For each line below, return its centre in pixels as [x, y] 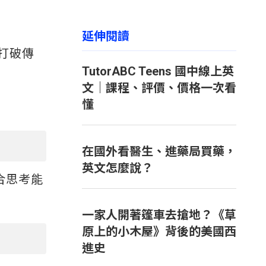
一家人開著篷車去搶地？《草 [159, 215]
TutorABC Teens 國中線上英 [158, 71]
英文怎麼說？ [118, 168]
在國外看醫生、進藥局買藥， [159, 151]
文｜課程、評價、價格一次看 [159, 88]
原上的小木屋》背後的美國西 [159, 232]
